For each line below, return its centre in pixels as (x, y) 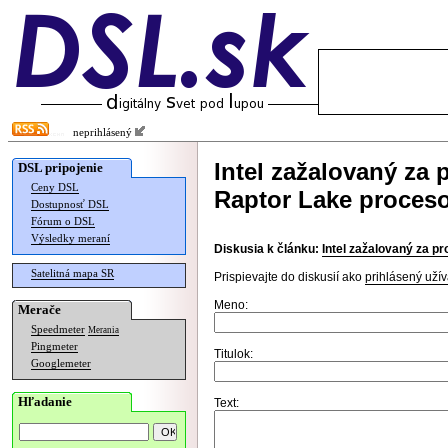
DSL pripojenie (60, 167)
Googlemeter (61, 363)
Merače (39, 309)
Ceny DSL (55, 187)
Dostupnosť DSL (70, 204)
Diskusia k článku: (266, 249)
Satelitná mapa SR (72, 273)
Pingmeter (54, 346)
